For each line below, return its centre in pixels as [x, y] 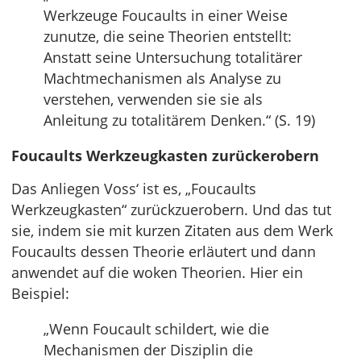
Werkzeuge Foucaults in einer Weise [166, 16]
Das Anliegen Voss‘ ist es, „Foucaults [134, 189]
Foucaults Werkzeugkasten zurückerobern [165, 156]
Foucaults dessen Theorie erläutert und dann [164, 252]
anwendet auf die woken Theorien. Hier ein [157, 273]
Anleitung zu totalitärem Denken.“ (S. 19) [179, 120]
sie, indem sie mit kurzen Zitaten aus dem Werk [172, 231]
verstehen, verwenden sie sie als [153, 100]
